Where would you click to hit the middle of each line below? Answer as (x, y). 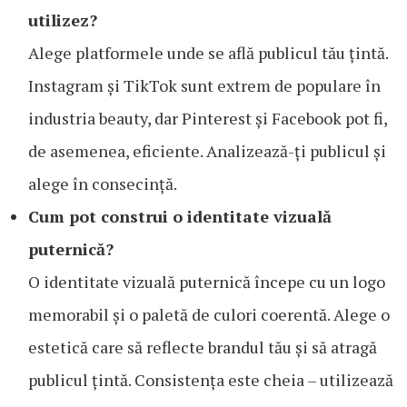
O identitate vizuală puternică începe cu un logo (207, 282)
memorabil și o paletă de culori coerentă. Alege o (209, 315)
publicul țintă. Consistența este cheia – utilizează (211, 380)
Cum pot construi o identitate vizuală (180, 217)
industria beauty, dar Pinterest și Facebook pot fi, (208, 119)
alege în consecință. (103, 184)
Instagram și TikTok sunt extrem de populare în (204, 86)
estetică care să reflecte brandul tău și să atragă (203, 347)
